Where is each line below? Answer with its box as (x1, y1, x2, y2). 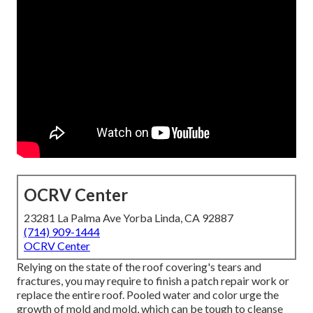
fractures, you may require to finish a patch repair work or (17, 274, 289, 288)
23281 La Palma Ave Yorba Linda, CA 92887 (24, 211, 233, 225)
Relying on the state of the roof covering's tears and (17, 260, 261, 274)
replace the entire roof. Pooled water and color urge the (17, 288, 279, 302)
